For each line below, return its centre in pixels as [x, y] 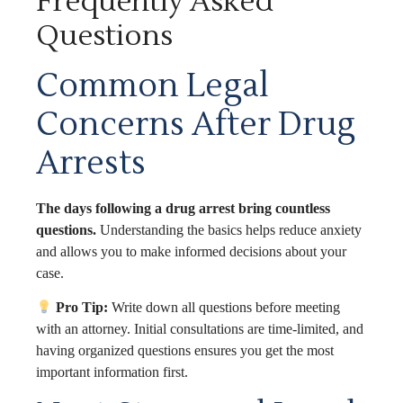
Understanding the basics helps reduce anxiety [229, 229]
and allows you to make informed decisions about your [191, 251]
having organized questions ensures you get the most [185, 351]
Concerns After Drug [196, 125]
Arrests [91, 163]
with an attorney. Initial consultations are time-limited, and [200, 329]
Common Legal [152, 86]
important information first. [112, 372]
